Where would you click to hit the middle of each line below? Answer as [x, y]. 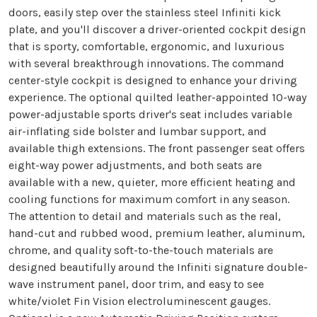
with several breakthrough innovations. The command [146, 63]
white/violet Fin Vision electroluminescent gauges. [139, 301]
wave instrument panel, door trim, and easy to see [136, 284]
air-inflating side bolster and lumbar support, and [138, 131]
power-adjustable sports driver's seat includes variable [150, 114]
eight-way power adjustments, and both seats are [135, 165]
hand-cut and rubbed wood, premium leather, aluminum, [157, 233]
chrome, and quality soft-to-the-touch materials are [141, 250]
